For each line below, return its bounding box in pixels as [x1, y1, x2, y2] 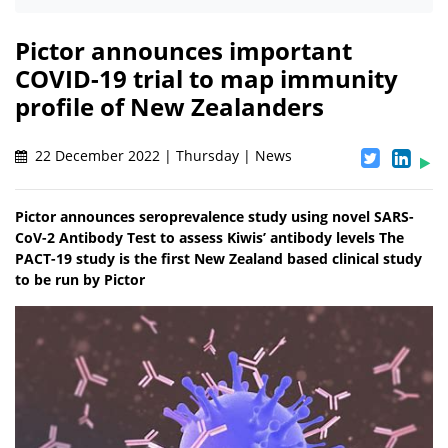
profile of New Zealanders [15, 90, 324, 124]
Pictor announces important [15, 34, 352, 68]
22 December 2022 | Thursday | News [31, 146, 292, 166]
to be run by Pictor [15, 270, 145, 290]
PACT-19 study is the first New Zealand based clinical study [15, 249, 422, 269]
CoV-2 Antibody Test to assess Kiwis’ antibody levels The [15, 228, 404, 248]
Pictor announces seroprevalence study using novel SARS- [15, 207, 414, 227]
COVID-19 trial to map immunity [15, 62, 398, 96]
